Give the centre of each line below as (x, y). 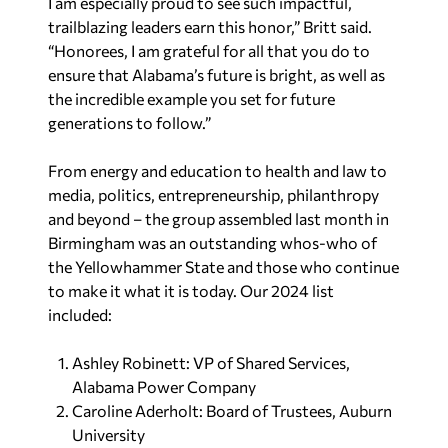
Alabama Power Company (164, 386)
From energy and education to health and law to (217, 170)
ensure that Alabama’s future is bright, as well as (216, 74)
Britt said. (336, 26)
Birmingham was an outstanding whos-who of (212, 242)
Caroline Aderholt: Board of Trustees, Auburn (232, 410)
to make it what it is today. (144, 290)
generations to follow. (126, 122)
